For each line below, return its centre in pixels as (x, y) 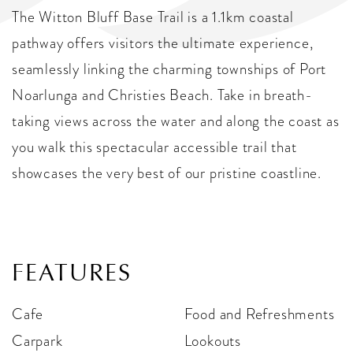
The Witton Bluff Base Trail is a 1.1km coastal (153, 17)
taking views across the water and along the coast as (176, 121)
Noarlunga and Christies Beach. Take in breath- (162, 95)
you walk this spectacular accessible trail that (154, 147)
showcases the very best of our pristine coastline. (167, 173)
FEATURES (72, 273)
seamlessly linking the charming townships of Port (169, 69)
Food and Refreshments (259, 314)
